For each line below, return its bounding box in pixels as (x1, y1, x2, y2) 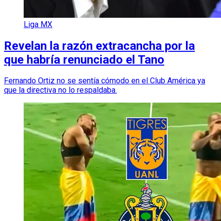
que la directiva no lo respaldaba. (4, 85, 117, 95)
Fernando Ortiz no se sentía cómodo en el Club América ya (4, 76, 205, 86)
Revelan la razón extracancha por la (4, 38, 195, 53)
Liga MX (24, 19, 52, 29)
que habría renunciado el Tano (4, 52, 164, 67)
